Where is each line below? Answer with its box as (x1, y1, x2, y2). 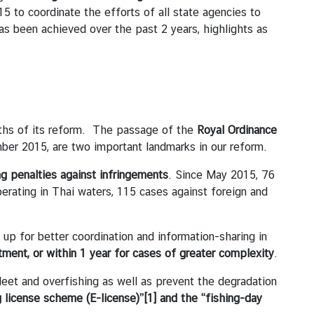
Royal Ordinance (197, 123, 277, 137)
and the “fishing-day (156, 291, 262, 305)
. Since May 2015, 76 (168, 168, 275, 182)
